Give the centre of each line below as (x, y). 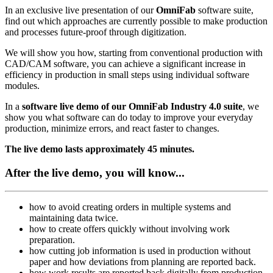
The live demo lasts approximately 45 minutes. (100, 149)
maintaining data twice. (74, 218)
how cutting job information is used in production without (140, 251)
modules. (22, 85)
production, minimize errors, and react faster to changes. (112, 128)
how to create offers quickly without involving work (129, 229)
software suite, (225, 10)
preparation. (52, 240)
